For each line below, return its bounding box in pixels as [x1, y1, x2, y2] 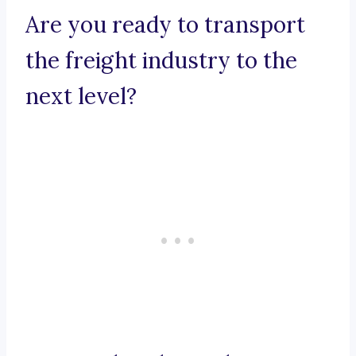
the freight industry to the [25, 46, 297, 75]
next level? [25, 82, 137, 111]
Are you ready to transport [25, 10, 305, 40]
